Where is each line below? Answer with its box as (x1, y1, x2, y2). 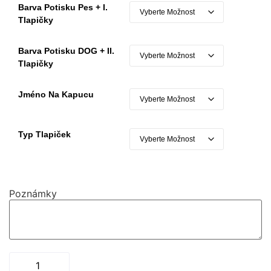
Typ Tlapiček (18, 129, 71, 139)
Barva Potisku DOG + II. (18, 45, 114, 56)
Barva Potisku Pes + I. (18, 2, 108, 12)
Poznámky (9, 187, 57, 200)
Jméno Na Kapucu (18, 89, 94, 99)
